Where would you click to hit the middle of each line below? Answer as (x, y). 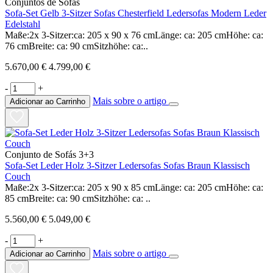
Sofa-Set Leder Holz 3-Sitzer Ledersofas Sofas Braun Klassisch (127, 165)
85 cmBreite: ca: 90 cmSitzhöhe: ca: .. (78, 198)
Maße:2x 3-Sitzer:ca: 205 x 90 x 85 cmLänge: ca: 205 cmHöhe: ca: (134, 187)
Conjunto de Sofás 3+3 (49, 154)
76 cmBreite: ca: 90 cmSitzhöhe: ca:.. (76, 46)
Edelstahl (23, 24)
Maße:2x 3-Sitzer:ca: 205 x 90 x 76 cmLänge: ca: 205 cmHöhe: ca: (134, 35)
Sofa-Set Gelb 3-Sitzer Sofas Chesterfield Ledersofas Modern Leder (136, 13)
